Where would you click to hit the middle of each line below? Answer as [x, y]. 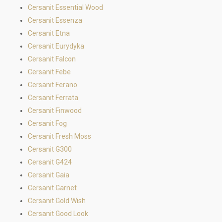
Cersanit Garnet [52, 188]
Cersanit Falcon [52, 59]
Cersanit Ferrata [53, 98]
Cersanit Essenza [55, 20]
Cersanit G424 [50, 162]
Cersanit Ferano [53, 85]
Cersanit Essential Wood [65, 7]
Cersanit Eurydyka [56, 46]
